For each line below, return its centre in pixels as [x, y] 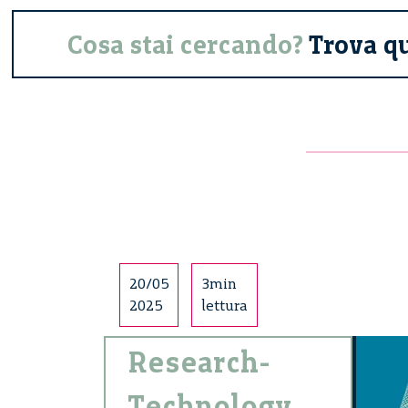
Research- [199, 363]
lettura [224, 306]
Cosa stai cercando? [185, 44]
